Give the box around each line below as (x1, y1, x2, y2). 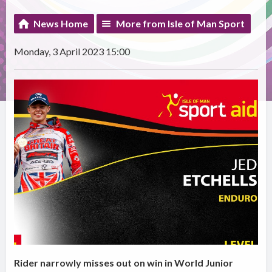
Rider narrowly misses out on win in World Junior (14, 257, 234, 269)
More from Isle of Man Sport (116, 18, 245, 30)
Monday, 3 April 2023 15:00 (14, 46, 131, 58)
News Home (33, 18, 89, 30)
